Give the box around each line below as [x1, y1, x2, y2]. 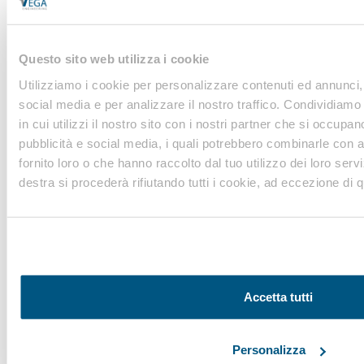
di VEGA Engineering [32, 274, 148, 289]
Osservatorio [32, 195, 158, 218]
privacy [63, 11, 104, 27]
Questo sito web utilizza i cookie [19, 51, 210, 66]
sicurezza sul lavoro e [32, 218, 244, 240]
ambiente [32, 240, 120, 263]
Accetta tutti [244, 289, 313, 304]
